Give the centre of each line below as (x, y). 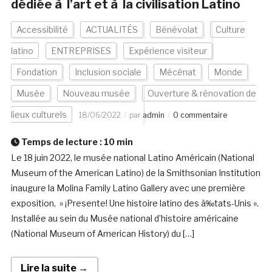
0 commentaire (200, 115)
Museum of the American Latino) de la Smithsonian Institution (135, 173)
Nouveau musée (96, 93)
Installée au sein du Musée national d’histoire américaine (124, 219)
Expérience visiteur (168, 51)
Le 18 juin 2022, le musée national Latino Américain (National (132, 158)
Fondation (36, 72)
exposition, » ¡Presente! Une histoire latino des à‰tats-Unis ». (134, 203)
